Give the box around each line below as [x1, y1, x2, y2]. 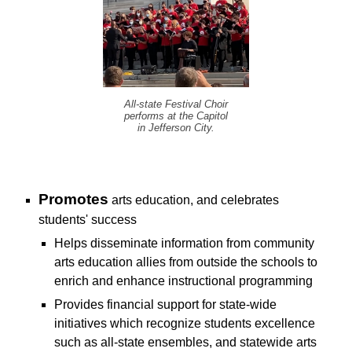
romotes [49, 190, 109, 207]
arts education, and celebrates [108, 192, 280, 207]
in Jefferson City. [137, 121, 214, 134]
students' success [38, 212, 137, 226]
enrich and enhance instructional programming [54, 273, 313, 288]
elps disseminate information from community [64, 236, 315, 250]
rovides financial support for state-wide [63, 297, 277, 311]
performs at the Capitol [124, 109, 228, 122]
